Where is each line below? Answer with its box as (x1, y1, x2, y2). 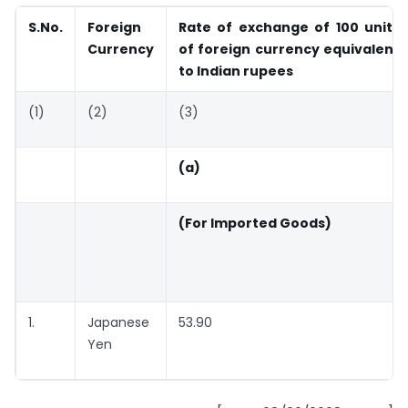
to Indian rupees (178, 62, 293, 81)
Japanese (87, 313, 149, 332)
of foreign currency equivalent (178, 40, 400, 59)
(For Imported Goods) (178, 214, 331, 233)
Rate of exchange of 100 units (178, 18, 400, 37)
